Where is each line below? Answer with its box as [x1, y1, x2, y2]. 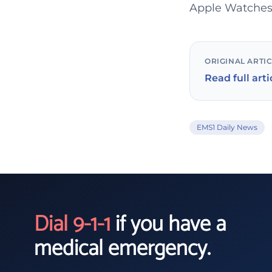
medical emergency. [34, 231, 211, 267]
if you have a [110, 206, 226, 242]
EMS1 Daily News [197, 123, 257, 132]
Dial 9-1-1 [34, 206, 110, 242]
